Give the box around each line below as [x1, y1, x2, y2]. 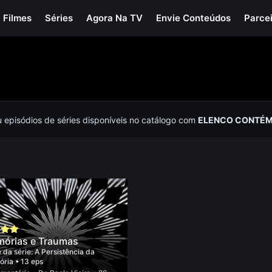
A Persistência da [34, 247, 95, 256]
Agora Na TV [86, 12, 143, 24]
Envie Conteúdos [156, 12, 231, 24]
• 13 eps [15, 257, 43, 266]
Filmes [3, 12, 32, 24]
